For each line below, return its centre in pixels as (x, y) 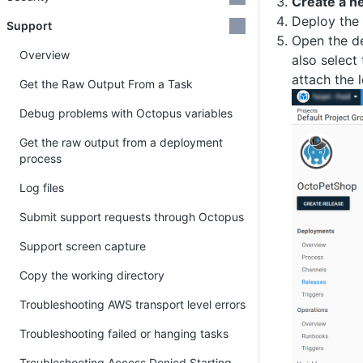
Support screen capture (83, 246)
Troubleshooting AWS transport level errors (132, 304)
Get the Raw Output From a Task (106, 84)
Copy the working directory (92, 275)
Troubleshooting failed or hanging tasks (124, 333)
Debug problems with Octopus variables (126, 113)
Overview (45, 55)
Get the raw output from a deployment (121, 142)
